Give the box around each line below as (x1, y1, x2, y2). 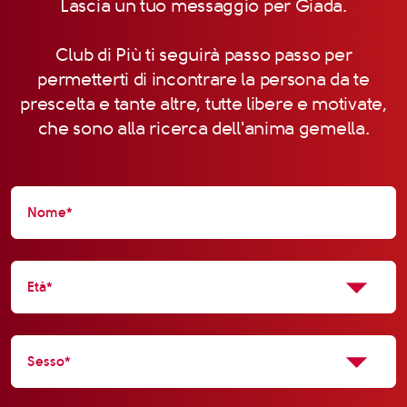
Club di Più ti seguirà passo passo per (55, 44, 352, 65)
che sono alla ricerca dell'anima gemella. (37, 117, 370, 139)
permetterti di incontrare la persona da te (37, 68, 370, 90)
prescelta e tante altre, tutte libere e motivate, (20, 93, 387, 114)
